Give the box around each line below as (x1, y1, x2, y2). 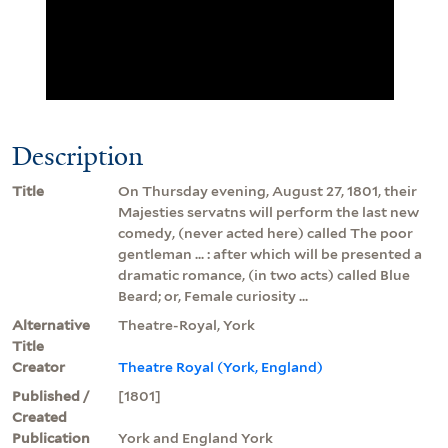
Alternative (12, 316, 90, 333)
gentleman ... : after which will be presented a (118, 245, 422, 262)
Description (12, 138, 143, 173)
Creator (12, 358, 65, 375)
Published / (12, 387, 90, 404)
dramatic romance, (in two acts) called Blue (118, 266, 410, 283)
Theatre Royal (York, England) (118, 358, 323, 375)
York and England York (118, 429, 273, 446)
